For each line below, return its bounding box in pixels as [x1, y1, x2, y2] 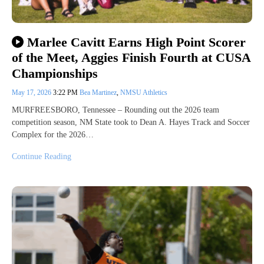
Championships [12, 65, 98, 81]
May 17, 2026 [12, 88, 53, 97]
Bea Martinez [80, 88, 117, 97]
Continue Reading [12, 151, 71, 161]
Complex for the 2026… [12, 130, 94, 139]
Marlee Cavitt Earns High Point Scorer [27, 35, 246, 50]
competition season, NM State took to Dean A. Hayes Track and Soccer [12, 117, 250, 127]
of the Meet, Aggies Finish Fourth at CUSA [12, 50, 250, 65]
